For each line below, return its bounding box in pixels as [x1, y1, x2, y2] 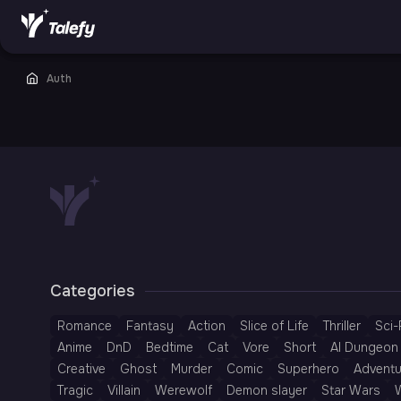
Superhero [277, 361, 339, 377]
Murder [171, 361, 212, 377]
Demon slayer [226, 382, 307, 398]
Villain [107, 382, 141, 398]
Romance [57, 318, 112, 334]
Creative [57, 361, 106, 377]
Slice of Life [240, 318, 309, 334]
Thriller [323, 318, 361, 334]
